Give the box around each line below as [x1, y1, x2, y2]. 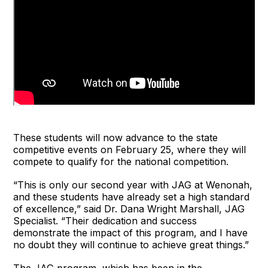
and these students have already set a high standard [13, 191, 250, 203]
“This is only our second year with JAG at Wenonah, [13, 179, 253, 191]
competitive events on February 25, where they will [13, 144, 246, 156]
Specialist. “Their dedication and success [13, 215, 197, 227]
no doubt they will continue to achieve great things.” [13, 239, 249, 251]
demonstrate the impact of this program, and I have [13, 227, 248, 239]
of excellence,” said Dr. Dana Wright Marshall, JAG [13, 203, 245, 215]
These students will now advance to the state [13, 132, 218, 144]
